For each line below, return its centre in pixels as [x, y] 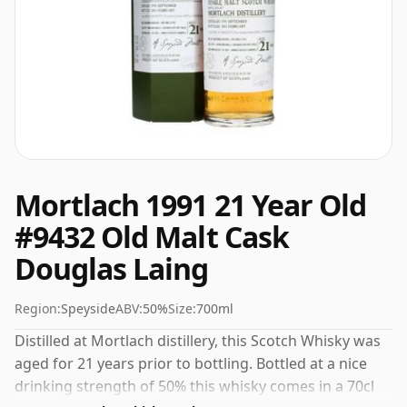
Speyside [88, 308]
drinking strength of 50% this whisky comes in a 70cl [194, 386]
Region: [38, 308]
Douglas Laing [112, 268]
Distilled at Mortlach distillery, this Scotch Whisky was [198, 341]
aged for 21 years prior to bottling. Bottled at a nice [191, 363]
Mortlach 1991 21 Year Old [191, 205]
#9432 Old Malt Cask [152, 237]
